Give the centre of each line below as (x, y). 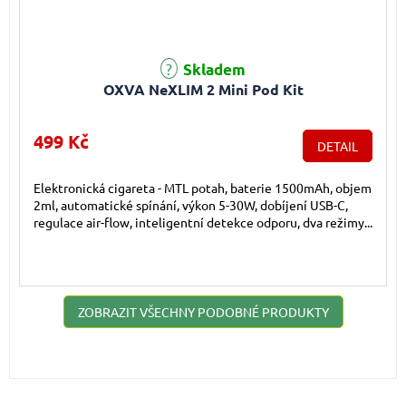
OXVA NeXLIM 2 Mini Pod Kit (203, 90)
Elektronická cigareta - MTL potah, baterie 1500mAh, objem (203, 188)
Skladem (213, 70)
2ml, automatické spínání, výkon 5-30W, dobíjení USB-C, (191, 205)
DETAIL (338, 146)
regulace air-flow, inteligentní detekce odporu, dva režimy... (203, 222)
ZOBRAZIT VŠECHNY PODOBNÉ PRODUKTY (203, 312)
